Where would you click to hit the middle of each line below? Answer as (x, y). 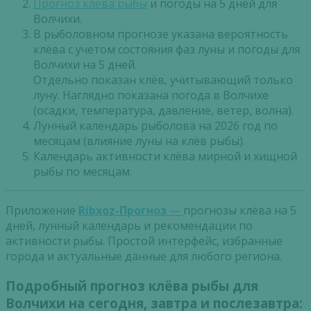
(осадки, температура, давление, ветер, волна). (163, 111)
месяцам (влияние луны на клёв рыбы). (139, 141)
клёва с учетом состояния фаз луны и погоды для (167, 50)
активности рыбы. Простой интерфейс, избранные (144, 241)
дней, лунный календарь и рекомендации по (129, 226)
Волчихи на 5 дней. (85, 65)
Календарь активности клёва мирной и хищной (165, 157)
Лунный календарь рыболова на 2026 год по (155, 126)
